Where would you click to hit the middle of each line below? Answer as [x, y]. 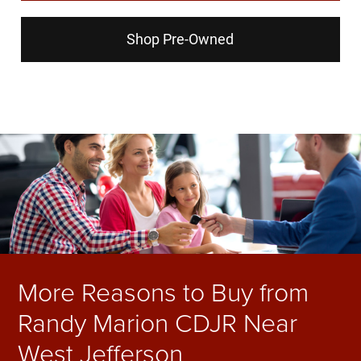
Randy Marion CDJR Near [158, 322]
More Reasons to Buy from [164, 292]
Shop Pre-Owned [180, 39]
